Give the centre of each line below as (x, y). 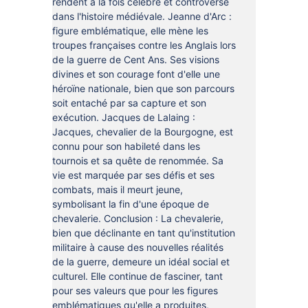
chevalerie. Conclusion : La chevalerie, (137, 218)
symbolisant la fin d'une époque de (130, 204)
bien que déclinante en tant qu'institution (143, 233)
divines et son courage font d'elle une (136, 74)
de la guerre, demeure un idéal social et (141, 262)
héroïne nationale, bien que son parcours (143, 88)
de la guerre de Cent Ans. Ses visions (135, 59)
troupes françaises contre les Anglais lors (144, 45)
